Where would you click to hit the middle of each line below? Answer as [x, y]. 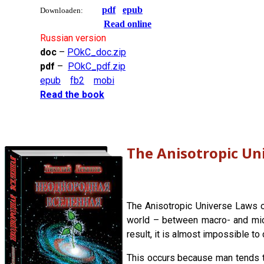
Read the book [72, 94]
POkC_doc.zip [97, 52]
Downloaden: [62, 10]
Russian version [73, 38]
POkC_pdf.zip [97, 66]
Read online [128, 24]
